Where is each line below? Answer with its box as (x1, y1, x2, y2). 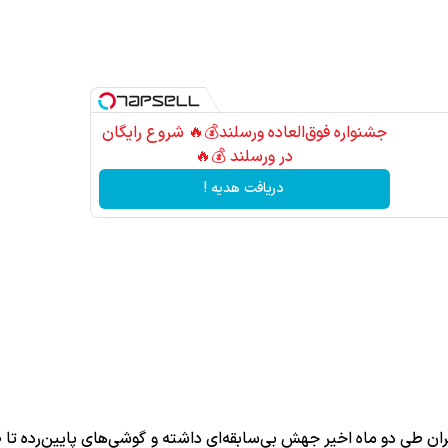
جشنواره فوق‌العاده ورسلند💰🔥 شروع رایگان (101, 120, 387, 145)
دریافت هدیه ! (204, 178, 285, 200)
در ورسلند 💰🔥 (195, 144, 294, 169)
